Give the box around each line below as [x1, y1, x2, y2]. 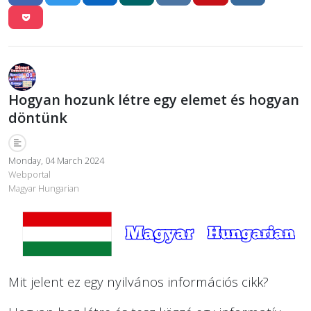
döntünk [8, 108, 67, 128]
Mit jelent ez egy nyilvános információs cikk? [8, 273, 269, 291]
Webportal [8, 168, 51, 181]
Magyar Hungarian [8, 182, 79, 195]
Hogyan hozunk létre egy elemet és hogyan [8, 90, 299, 110]
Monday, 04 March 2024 [8, 154, 104, 167]
